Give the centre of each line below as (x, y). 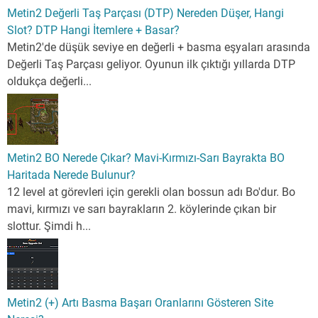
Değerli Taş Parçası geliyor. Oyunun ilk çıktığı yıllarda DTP (151, 65)
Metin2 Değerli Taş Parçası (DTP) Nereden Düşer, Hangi (146, 13)
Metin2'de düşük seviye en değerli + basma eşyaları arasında (159, 48)
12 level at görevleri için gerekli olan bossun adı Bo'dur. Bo (151, 192)
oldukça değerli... (49, 82)
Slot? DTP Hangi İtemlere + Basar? (93, 31)
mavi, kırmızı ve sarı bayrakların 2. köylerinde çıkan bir (142, 209)
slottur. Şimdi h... (49, 226)
